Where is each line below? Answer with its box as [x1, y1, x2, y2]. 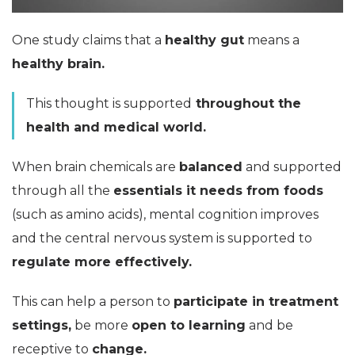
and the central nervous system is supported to [12, 231, 312, 246]
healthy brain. [12, 56, 105, 72]
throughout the [192, 96, 301, 112]
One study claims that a [12, 32, 165, 48]
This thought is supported [26, 96, 192, 112]
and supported [242, 159, 342, 175]
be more [71, 318, 132, 334]
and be [246, 318, 293, 334]
